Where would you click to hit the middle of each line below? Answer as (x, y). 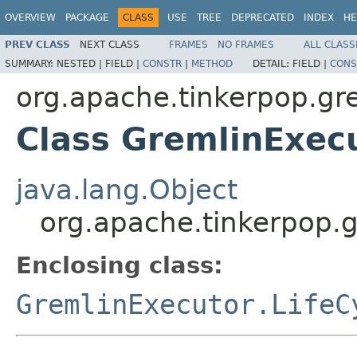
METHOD (212, 63)
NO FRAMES (246, 44)
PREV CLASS (37, 44)
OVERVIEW (30, 18)
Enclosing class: (120, 265)
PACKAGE (87, 18)
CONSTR (162, 63)
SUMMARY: (31, 63)
